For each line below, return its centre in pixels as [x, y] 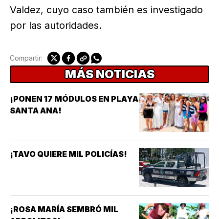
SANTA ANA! [36, 111]
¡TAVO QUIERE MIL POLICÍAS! [68, 154]
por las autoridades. [56, 26]
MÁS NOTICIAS [109, 74]
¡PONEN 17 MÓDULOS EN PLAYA [74, 99]
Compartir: [26, 58]
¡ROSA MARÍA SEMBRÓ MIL [64, 209]
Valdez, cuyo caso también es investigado [106, 10]
